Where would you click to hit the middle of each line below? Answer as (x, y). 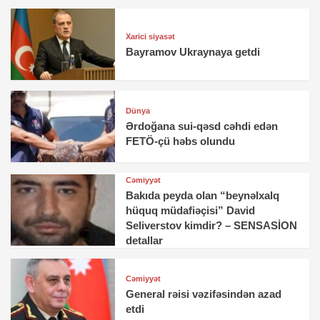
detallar (145, 240)
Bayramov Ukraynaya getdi (193, 51)
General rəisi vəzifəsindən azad (204, 294)
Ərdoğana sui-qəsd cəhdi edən (202, 126)
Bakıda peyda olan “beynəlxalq (203, 195)
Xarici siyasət (151, 36)
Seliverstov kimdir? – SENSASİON (212, 225)
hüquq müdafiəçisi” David (191, 210)
